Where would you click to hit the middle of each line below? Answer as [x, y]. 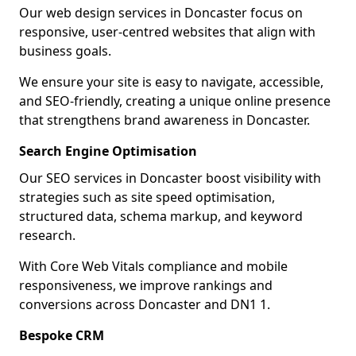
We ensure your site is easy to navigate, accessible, [171, 82]
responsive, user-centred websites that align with [167, 32]
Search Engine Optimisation [108, 151]
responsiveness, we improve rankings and [146, 285]
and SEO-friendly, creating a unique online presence [175, 101]
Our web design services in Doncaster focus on [161, 13]
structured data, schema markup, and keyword [161, 216]
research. [47, 235]
